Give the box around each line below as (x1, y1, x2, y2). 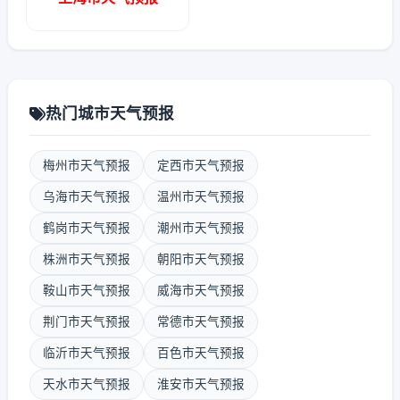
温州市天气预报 (157, 189, 245, 204)
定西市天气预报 (157, 158, 245, 172)
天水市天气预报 (43, 377, 130, 391)
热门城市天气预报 (46, 104, 174, 122)
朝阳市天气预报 (157, 252, 245, 266)
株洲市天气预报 (43, 252, 130, 266)
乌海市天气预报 (43, 189, 130, 204)
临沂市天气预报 (43, 346, 130, 360)
